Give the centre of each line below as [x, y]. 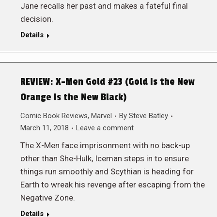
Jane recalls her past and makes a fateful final [104, 6]
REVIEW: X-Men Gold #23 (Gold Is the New [107, 82]
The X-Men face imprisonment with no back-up [105, 145]
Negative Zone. [47, 198]
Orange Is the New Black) [73, 97]
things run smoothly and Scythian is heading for [107, 171]
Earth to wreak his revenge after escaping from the [112, 185]
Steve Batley [148, 116]
